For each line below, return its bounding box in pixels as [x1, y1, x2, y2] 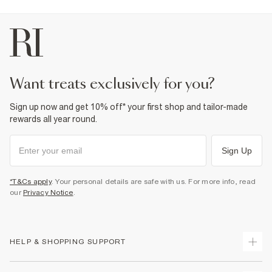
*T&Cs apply [10, 177, 52, 186]
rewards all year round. [10, 114, 97, 124]
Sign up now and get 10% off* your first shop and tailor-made [10, 102, 248, 112]
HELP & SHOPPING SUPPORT [10, 237, 126, 246]
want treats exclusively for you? [24, 77, 215, 92]
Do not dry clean [37, 5, 92, 15]
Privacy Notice [23, 188, 73, 197]
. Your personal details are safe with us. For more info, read [51, 177, 256, 186]
